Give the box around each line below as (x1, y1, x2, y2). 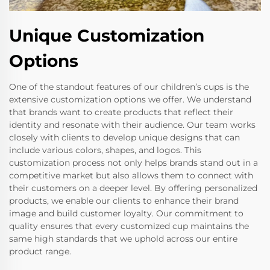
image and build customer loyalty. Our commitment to (9, 208, 243, 219)
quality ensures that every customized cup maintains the (9, 221, 249, 232)
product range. (9, 246, 71, 257)
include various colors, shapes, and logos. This (9, 145, 201, 156)
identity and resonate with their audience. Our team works (9, 119, 256, 131)
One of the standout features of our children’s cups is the (9, 81, 249, 93)
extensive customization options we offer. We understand (9, 94, 251, 105)
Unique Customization (9, 25, 204, 46)
